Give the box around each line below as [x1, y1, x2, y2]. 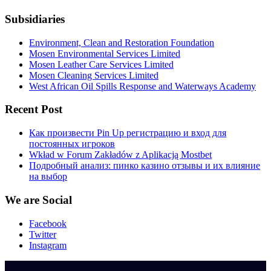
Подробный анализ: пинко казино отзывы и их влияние [29, 160, 260, 171]
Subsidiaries [5, 12, 65, 25]
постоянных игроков [29, 139, 115, 149]
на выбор [29, 171, 67, 182]
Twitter [29, 229, 56, 240]
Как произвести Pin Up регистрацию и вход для [29, 128, 226, 139]
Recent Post [5, 103, 62, 116]
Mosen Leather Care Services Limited [29, 59, 174, 70]
